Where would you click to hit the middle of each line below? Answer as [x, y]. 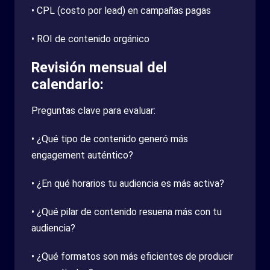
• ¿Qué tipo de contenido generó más [110, 139]
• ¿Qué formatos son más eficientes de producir [132, 256]
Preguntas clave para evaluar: [93, 110]
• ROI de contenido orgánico [90, 39]
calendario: [67, 84]
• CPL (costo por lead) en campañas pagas [121, 10]
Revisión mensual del [99, 67]
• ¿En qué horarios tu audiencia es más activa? [128, 183]
